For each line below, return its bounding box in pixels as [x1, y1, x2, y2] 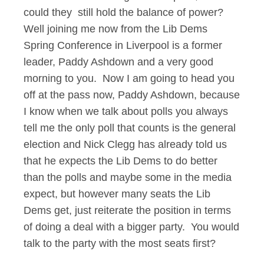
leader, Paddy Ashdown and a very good [24, 56, 213, 68]
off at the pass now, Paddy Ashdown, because [24, 89, 240, 101]
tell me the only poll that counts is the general [24, 122, 236, 134]
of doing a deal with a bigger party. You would [24, 221, 239, 233]
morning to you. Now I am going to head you [24, 72, 235, 84]
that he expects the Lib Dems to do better [24, 155, 217, 167]
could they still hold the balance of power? [24, 6, 226, 18]
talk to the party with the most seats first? [24, 237, 216, 249]
